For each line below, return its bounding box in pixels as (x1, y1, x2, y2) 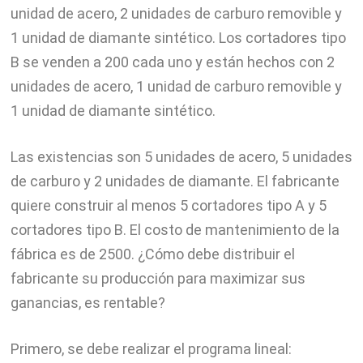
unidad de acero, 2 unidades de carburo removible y (10, 5, 342, 23)
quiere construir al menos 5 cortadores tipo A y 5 (10, 197, 327, 215)
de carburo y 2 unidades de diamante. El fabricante (10, 173, 340, 190)
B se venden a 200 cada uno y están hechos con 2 (10, 53, 335, 71)
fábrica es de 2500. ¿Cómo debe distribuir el (10, 246, 295, 263)
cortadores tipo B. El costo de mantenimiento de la (10, 221, 340, 239)
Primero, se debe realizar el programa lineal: (10, 340, 292, 358)
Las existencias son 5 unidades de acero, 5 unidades (10, 148, 352, 166)
